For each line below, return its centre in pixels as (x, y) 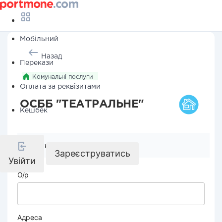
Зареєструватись (92, 153)
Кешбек (34, 111)
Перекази (37, 63)
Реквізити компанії (64, 145)
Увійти (22, 161)
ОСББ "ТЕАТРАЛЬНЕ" (82, 105)
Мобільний (39, 39)
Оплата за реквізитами (60, 87)
